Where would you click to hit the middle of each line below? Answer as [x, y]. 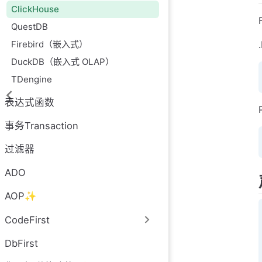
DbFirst [21, 244]
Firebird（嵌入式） [50, 44]
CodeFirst [27, 220]
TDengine [32, 80]
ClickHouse [35, 9]
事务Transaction [42, 126]
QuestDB [30, 27]
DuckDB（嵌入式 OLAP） [63, 62]
